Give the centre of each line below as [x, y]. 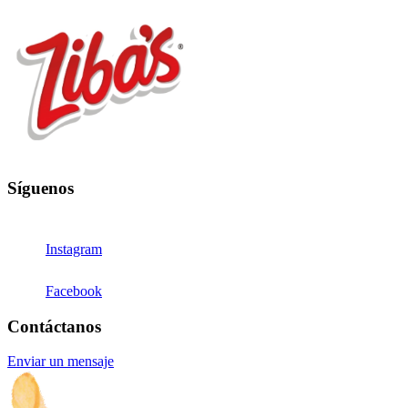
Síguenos [41, 189]
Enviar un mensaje [61, 362]
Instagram [74, 249]
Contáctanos [54, 326]
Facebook [74, 291]
